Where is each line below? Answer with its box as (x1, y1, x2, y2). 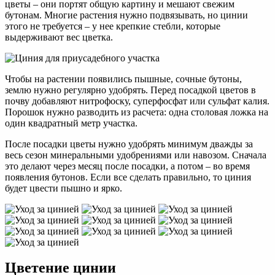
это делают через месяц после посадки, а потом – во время (5, 160, 250, 171)
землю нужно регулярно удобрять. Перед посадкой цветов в (5, 84, 256, 95)
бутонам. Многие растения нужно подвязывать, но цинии (5, 9, 248, 20)
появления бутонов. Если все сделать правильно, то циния (5, 171, 251, 182)
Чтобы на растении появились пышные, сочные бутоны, (5, 73, 242, 84)
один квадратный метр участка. (5, 117, 137, 128)
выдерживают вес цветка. (5, 31, 113, 42)
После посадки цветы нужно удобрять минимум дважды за (5, 138, 253, 149)
